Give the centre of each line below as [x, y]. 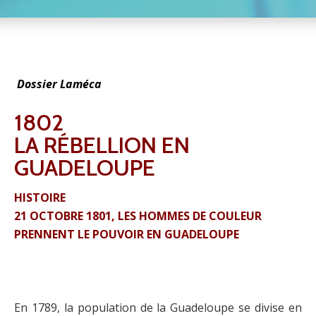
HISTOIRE [40, 197]
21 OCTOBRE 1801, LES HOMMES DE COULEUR [138, 215]
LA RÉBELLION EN [102, 145]
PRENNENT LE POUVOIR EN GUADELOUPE [127, 234]
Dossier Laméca [58, 84]
